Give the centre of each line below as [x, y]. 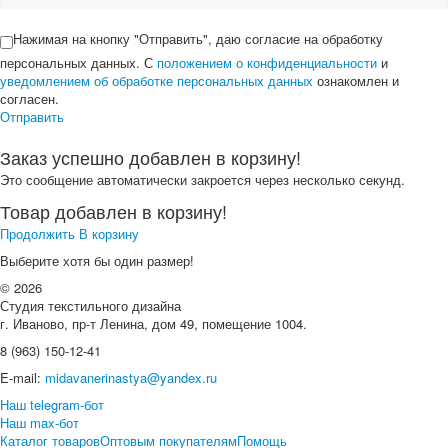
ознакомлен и [356, 80]
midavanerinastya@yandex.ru [131, 377]
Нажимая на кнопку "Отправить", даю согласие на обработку [198, 38]
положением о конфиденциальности [267, 62]
